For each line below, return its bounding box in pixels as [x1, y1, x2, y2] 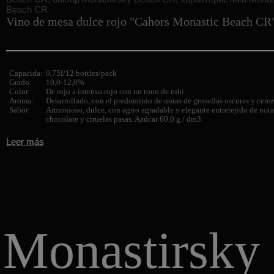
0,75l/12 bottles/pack [46, 69, 117, 78]
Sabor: [9, 106, 31, 114]
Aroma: [9, 97, 34, 105]
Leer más [6, 136, 44, 147]
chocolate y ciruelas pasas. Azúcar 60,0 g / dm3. [46, 115, 203, 124]
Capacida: [9, 69, 43, 78]
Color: [9, 87, 31, 96]
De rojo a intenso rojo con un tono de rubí [46, 87, 184, 96]
